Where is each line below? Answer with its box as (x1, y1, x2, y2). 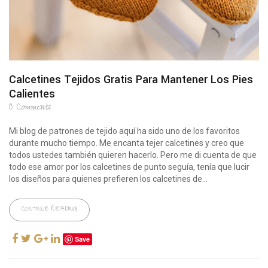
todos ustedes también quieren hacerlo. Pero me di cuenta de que (9, 150, 257, 160)
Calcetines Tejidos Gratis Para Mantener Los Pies (9, 71, 253, 87)
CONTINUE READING (22, 203, 77, 215)
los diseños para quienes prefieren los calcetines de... (9, 173, 208, 184)
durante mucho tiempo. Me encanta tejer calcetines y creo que (9, 138, 244, 148)
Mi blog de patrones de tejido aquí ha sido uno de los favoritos (9, 126, 240, 136)
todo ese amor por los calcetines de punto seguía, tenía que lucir (9, 162, 249, 172)
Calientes (9, 86, 55, 102)
